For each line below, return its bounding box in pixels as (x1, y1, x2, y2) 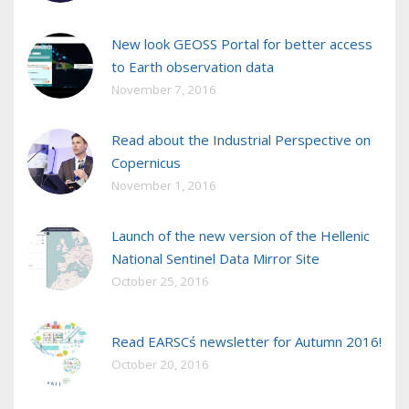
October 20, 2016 (111, 356, 209, 373)
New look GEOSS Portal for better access (111, 35, 372, 54)
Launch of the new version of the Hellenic (111, 226, 370, 246)
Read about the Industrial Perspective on (111, 131, 371, 150)
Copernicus (111, 153, 181, 173)
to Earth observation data (111, 58, 274, 77)
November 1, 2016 (111, 177, 216, 194)
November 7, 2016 (111, 81, 216, 99)
